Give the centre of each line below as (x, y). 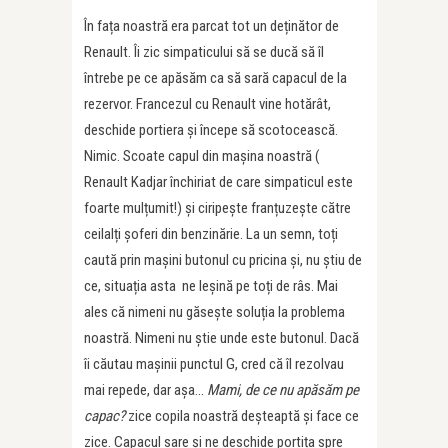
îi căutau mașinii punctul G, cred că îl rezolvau (214, 364)
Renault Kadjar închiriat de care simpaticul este (218, 182)
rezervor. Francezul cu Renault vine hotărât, (207, 104)
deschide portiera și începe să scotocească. (211, 130)
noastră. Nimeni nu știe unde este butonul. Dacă (221, 338)
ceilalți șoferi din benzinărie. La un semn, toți (211, 234)
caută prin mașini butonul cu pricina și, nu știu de (223, 260)
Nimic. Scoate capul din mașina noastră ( (202, 156)
